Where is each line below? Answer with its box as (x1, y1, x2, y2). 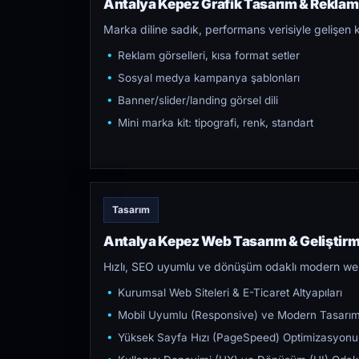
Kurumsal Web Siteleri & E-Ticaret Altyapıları (118, 286, 342, 299)
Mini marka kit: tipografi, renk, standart (118, 116, 313, 129)
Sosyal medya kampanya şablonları (118, 71, 300, 84)
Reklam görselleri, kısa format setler (118, 49, 300, 62)
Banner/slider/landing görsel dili (118, 94, 278, 107)
